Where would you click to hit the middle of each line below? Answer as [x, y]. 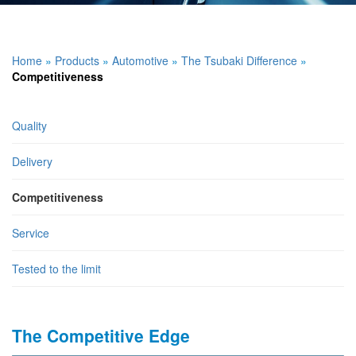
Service [31, 233]
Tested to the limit [56, 269]
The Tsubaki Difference [239, 60]
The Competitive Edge [101, 335]
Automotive [140, 60]
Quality [29, 126]
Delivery [32, 161]
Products [77, 60]
